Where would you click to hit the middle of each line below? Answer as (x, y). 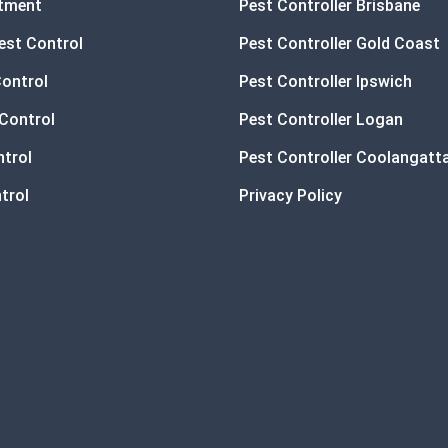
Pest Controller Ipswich (325, 81)
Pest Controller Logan (321, 119)
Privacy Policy (290, 195)
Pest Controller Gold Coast (339, 43)
